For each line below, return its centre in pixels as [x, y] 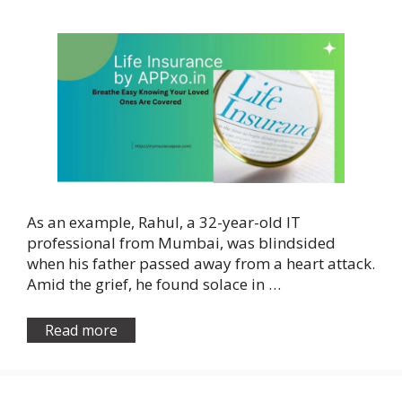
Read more [81, 330]
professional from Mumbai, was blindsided [181, 243]
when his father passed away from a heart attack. [201, 264]
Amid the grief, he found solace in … [154, 284]
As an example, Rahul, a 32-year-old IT [164, 223]
